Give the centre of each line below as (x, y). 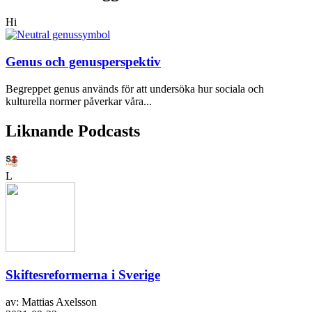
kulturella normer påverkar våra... (79, 101)
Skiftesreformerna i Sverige (83, 275)
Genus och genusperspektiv (83, 62)
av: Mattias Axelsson (51, 302)
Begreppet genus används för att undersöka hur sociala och (135, 88)
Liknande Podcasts (73, 131)
